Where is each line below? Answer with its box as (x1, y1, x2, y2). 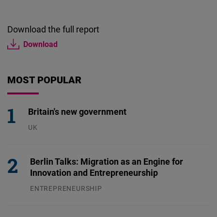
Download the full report (7, 23, 99, 35)
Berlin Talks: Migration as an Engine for (30, 155, 183, 168)
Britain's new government (28, 106, 126, 118)
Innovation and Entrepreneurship (30, 167, 158, 179)
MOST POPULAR (7, 73, 81, 87)
